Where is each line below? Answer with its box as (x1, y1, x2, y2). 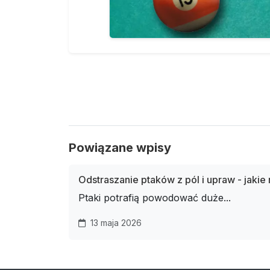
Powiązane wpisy (69, 140, 171, 155)
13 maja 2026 (88, 218, 142, 228)
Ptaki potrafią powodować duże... (78, 192, 231, 204)
